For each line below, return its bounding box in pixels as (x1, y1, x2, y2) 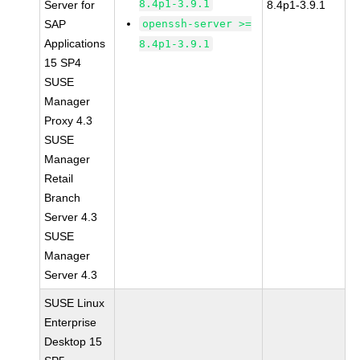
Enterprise (44, 316, 97, 329)
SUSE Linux (44, 297, 105, 309)
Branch (44, 191, 81, 204)
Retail (44, 172, 74, 185)
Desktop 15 (44, 335, 103, 348)
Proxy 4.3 (44, 114, 93, 127)
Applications (44, 37, 106, 50)
